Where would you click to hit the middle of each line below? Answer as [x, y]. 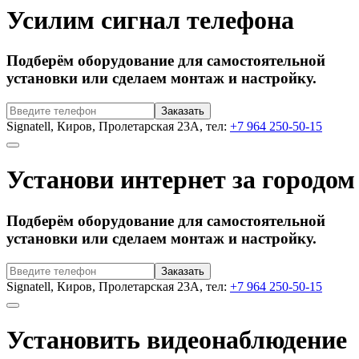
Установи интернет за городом [181, 180]
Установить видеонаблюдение [177, 340]
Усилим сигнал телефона [150, 20]
